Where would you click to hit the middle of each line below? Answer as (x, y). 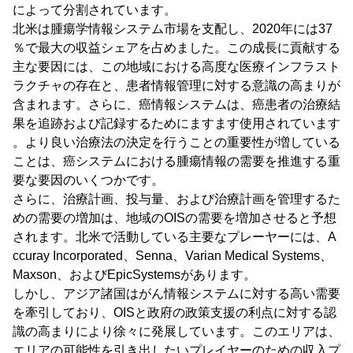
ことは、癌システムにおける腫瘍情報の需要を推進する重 (176, 161)
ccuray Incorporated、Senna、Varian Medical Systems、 (173, 255)
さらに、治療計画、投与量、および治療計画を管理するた (176, 199)
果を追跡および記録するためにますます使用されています (176, 123)
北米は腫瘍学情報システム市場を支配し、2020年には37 (173, 28)
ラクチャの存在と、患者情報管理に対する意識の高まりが (176, 85)
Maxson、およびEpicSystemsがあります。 (134, 274)
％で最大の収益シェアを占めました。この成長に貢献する (176, 47)
